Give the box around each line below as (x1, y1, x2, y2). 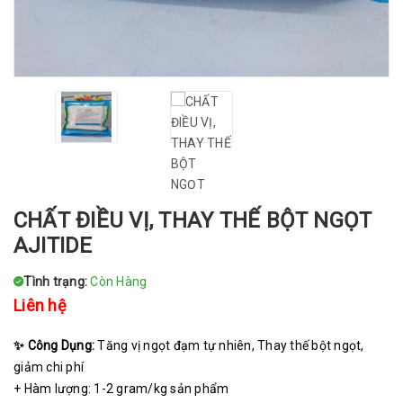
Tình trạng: (23, 273, 91, 289)
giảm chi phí (13, 359, 84, 374)
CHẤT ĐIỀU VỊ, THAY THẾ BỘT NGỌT (13, 207, 372, 233)
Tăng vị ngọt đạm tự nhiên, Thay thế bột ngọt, (97, 337, 364, 353)
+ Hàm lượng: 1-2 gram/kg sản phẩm (13, 381, 232, 396)
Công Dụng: (27, 337, 98, 353)
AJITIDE (13, 232, 93, 258)
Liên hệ (13, 295, 67, 315)
